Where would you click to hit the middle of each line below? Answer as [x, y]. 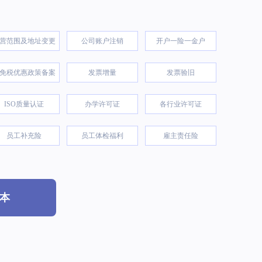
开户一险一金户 [181, 41]
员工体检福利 [102, 136]
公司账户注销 [102, 41]
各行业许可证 [181, 104]
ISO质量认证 [24, 104]
